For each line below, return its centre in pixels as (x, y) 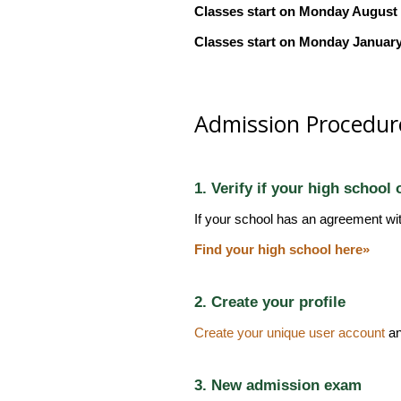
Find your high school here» (282, 249)
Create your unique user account (289, 332)
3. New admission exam (277, 385)
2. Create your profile (269, 302)
